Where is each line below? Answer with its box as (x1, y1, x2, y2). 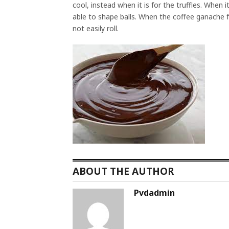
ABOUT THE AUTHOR (73, 164, 174, 178)
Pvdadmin (134, 187, 175, 198)
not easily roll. (73, 23, 119, 33)
